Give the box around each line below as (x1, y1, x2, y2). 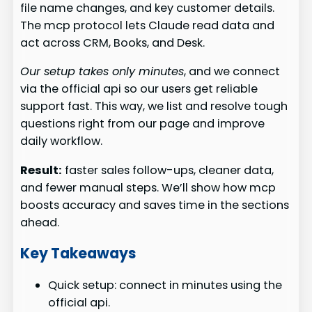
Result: (20, 162, 63, 178)
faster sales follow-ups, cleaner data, (62, 162, 274, 178)
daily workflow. (20, 133, 103, 150)
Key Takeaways (20, 243, 136, 264)
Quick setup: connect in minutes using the (48, 276, 283, 293)
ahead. (20, 214, 60, 231)
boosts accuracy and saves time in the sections (20, 196, 290, 213)
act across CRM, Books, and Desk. (20, 34, 205, 51)
